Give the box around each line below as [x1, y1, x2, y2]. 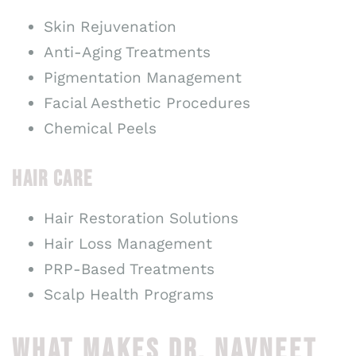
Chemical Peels [44, 118, 157, 137]
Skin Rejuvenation [44, 17, 176, 36]
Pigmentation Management [44, 68, 242, 87]
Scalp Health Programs [44, 284, 214, 304]
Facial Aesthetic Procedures [44, 93, 250, 112]
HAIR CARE [12, 165, 93, 192]
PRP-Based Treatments [44, 259, 215, 278]
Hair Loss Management [44, 234, 212, 253]
